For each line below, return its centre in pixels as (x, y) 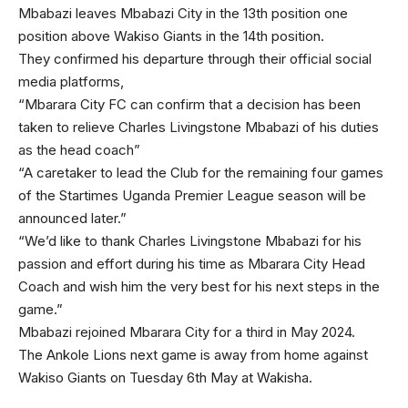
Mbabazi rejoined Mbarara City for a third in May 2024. (187, 332)
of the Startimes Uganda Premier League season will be (192, 196)
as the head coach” (79, 150)
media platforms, (71, 82)
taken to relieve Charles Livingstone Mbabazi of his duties (199, 127)
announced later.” (72, 219)
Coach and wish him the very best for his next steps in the (199, 287)
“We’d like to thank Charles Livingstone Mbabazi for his (190, 241)
